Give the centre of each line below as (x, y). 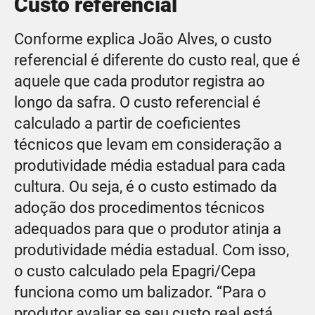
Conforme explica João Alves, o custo (143, 39)
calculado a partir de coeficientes (127, 123)
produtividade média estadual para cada (150, 165)
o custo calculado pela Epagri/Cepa (135, 271)
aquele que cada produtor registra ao (140, 81)
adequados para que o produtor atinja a (148, 229)
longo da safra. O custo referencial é (137, 102)
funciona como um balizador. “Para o (140, 292)
